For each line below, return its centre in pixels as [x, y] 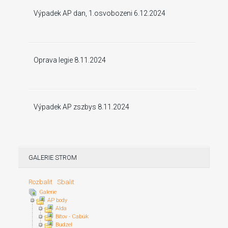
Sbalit [66, 182]
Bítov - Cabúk [72, 217]
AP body [57, 201]
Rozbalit [42, 182]
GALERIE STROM [53, 158]
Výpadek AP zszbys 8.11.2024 [81, 107]
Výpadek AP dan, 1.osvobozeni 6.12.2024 [99, 13]
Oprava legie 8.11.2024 [70, 60]
